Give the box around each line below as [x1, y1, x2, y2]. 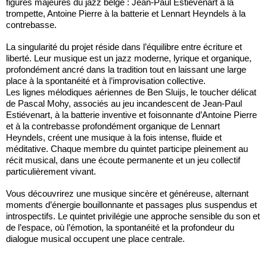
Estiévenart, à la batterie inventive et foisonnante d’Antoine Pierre [6, 109, 257, 120]
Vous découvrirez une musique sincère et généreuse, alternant [6, 188, 249, 198]
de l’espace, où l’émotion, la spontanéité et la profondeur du [6, 222, 234, 232]
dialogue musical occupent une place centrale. [6, 233, 185, 244]
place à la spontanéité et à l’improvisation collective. [6, 75, 206, 86]
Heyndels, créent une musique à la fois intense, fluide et [6, 132, 222, 142]
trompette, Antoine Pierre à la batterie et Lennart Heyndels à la [6, 8, 246, 18]
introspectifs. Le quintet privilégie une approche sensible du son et [6, 210, 260, 221]
